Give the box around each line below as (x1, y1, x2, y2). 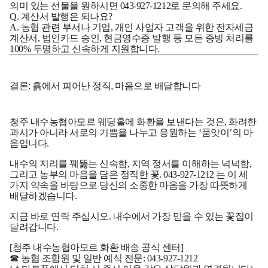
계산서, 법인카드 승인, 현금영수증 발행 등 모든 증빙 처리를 (10, 32, 254, 43)
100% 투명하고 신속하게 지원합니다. (10, 43, 160, 54)
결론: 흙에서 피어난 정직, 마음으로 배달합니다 (10, 80, 201, 91)
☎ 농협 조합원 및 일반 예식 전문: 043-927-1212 (10, 252, 198, 263)
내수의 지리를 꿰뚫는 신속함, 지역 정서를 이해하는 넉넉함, (10, 158, 252, 169)
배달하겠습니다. (10, 190, 77, 201)
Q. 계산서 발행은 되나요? (10, 11, 112, 22)
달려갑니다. (10, 221, 59, 232)
